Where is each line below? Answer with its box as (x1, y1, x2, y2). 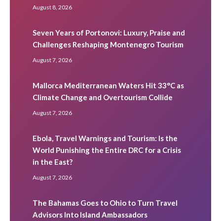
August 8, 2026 (33, 3, 72, 11)
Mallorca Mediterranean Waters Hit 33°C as (33, 80, 184, 90)
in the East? (33, 157, 73, 166)
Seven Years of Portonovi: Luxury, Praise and (33, 28, 185, 37)
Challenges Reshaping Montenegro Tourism (33, 39, 184, 49)
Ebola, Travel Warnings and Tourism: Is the (33, 133, 178, 143)
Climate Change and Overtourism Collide (33, 92, 173, 102)
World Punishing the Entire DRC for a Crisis (33, 145, 181, 154)
